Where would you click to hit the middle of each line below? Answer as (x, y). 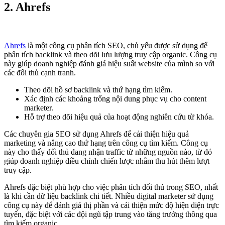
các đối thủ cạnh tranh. (40, 72)
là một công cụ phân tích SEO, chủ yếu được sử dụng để (117, 45)
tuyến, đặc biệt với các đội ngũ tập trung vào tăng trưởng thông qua (110, 214)
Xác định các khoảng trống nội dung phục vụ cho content (115, 98)
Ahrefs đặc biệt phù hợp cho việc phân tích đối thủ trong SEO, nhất (111, 187)
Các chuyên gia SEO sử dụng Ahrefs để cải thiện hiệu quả (96, 134)
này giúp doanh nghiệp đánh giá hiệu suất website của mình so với (109, 63)
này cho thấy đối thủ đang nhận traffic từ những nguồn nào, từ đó (108, 152)
